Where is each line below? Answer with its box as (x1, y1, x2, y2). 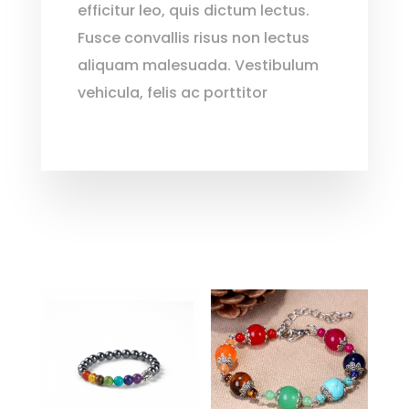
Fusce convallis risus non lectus (77, 27, 309, 49)
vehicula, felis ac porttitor (77, 82, 267, 104)
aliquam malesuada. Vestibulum (77, 55, 319, 77)
